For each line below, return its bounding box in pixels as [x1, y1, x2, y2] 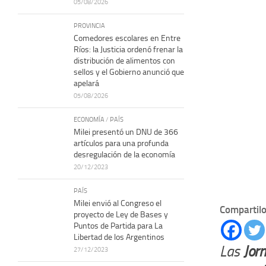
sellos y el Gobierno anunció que [74, 66, 184, 77]
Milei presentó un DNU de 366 [74, 126, 178, 137]
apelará [74, 78, 99, 88]
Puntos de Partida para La [74, 220, 163, 231]
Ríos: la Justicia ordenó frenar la [74, 44, 183, 55]
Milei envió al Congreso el [74, 198, 161, 208]
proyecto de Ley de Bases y [74, 209, 168, 220]
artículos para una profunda [74, 138, 169, 148]
